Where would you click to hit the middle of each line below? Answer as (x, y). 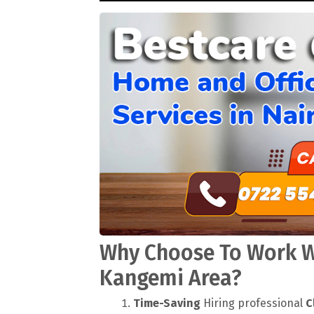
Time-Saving (167, 303)
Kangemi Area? (171, 278)
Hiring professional (253, 303)
